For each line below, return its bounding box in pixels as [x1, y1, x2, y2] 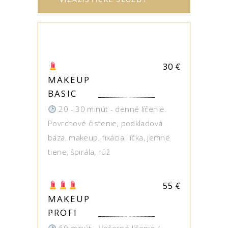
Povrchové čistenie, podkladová [48, 118, 163, 128]
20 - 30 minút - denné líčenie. [56, 104, 167, 114]
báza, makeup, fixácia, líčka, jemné [48, 132, 170, 142]
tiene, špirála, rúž [48, 147, 110, 157]
